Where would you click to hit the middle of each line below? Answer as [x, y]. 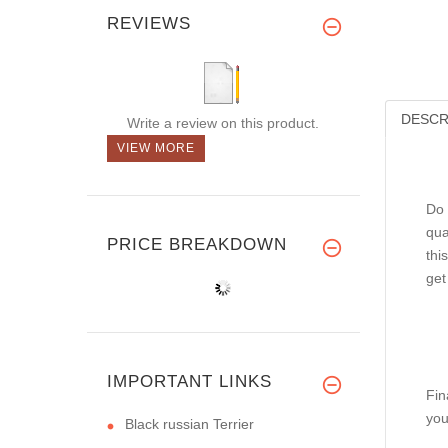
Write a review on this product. [222, 122]
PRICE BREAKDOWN [197, 244]
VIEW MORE [156, 147]
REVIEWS [149, 23]
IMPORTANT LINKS [189, 381]
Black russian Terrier [189, 423]
